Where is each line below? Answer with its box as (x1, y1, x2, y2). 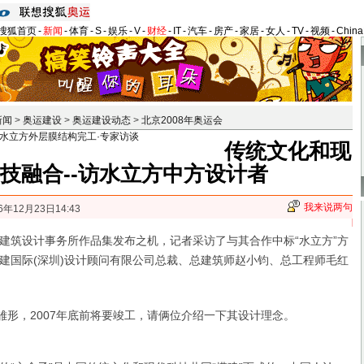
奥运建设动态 (72, 115, 131, 126)
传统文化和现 (224, 139, 351, 163)
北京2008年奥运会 (141, 115, 223, 126)
